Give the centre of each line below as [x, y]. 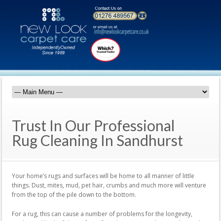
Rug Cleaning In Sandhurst [97, 140]
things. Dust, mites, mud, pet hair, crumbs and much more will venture [109, 185]
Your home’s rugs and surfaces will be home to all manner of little [103, 176]
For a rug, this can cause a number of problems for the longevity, [102, 214]
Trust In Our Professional [93, 125]
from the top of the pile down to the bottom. [74, 194]
